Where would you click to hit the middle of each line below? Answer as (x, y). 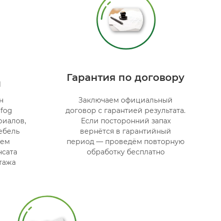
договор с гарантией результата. (126, 110)
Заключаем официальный (126, 100)
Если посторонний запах (126, 121)
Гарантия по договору (126, 77)
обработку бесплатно (126, 152)
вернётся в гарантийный (126, 131)
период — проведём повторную (126, 141)
